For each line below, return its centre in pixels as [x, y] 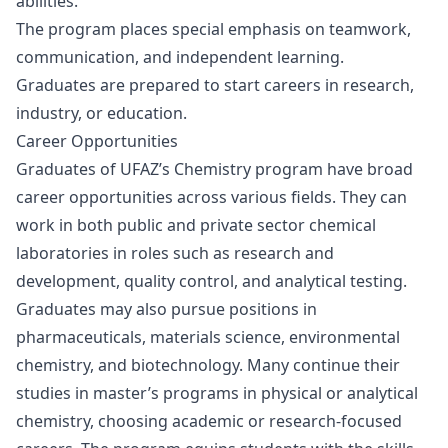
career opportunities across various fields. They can [211, 197]
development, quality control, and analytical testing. [211, 281]
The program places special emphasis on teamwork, [213, 29]
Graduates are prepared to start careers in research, [215, 85]
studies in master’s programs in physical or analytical [217, 393]
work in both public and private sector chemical [196, 225]
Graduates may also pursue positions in [166, 309]
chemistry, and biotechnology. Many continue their [208, 365]
